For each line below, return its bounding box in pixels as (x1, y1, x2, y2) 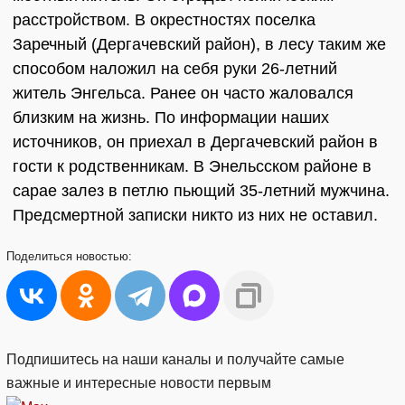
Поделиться (6, 250, 76, 263)
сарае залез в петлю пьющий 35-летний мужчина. (13, 182, 390, 200)
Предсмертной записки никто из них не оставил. (13, 206, 378, 224)
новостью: (76, 250, 132, 263)
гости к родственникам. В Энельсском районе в (13, 157, 372, 175)
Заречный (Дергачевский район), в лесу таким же (13, 35, 386, 53)
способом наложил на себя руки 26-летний (13, 60, 337, 78)
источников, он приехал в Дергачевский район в (13, 133, 378, 151)
